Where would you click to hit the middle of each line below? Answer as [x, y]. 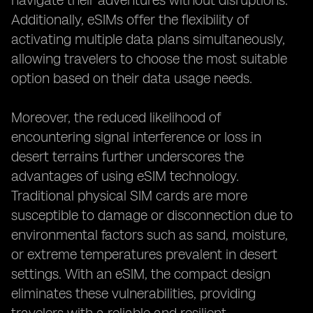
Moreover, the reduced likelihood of [116, 117]
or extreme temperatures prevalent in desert [144, 254]
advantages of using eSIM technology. [125, 176]
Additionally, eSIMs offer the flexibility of [130, 20]
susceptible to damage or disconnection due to [152, 215]
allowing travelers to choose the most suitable [149, 59]
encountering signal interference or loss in [136, 137]
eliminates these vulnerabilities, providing [133, 293]
